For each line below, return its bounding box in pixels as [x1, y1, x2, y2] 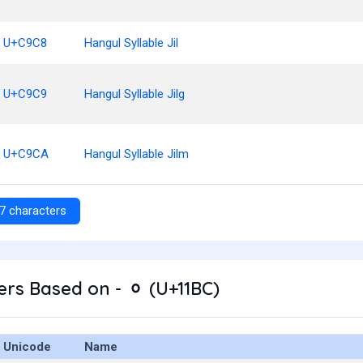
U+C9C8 [3, 36, 47, 50]
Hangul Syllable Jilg [84, 87, 185, 101]
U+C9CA [3, 147, 49, 161]
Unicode [3, 340, 51, 354]
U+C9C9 [3, 87, 47, 101]
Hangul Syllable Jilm [84, 147, 189, 161]
